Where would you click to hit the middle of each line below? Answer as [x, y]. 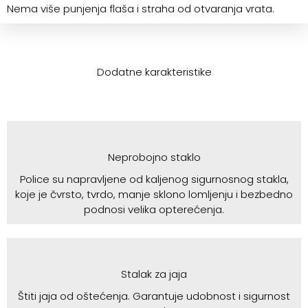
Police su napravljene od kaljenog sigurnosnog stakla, [154, 179]
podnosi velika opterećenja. [154, 209]
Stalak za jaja [154, 274]
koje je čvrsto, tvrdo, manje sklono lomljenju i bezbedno [154, 194]
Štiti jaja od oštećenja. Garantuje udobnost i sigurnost [154, 296]
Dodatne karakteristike [154, 71]
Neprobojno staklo [154, 157]
